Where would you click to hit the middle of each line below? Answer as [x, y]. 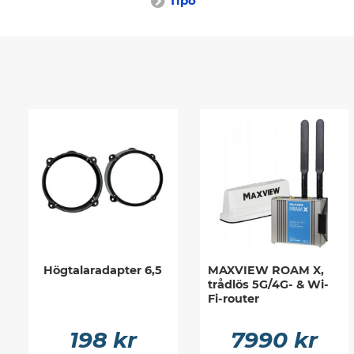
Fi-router [233, 299]
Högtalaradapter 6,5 [103, 271]
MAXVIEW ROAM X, [265, 271]
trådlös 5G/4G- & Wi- [268, 285]
